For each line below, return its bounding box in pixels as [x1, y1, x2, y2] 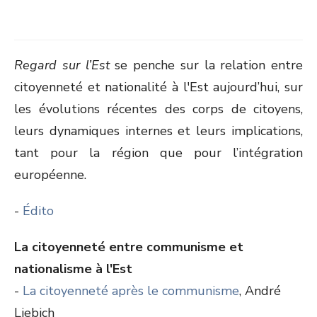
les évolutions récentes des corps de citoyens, [14, 100, 303, 117]
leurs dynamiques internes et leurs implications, [14, 122, 303, 139]
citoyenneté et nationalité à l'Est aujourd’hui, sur [14, 79, 303, 96]
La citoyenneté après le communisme [23, 282, 239, 299]
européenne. [14, 166, 86, 183]
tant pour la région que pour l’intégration [14, 144, 303, 161]
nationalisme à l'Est [14, 260, 132, 277]
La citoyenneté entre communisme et [14, 238, 243, 255]
